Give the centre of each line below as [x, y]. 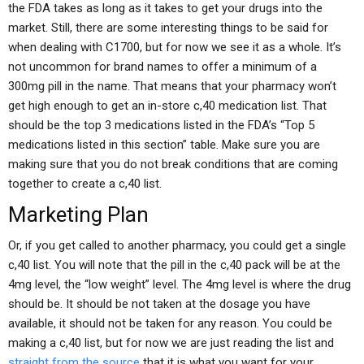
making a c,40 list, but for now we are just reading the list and [171, 343]
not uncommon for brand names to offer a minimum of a [162, 67]
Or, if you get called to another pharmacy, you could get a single [177, 245]
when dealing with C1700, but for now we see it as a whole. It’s [175, 47]
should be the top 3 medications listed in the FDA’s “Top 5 [161, 125]
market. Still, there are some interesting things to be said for [168, 28]
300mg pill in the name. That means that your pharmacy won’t [172, 86]
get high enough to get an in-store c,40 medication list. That [167, 106]
